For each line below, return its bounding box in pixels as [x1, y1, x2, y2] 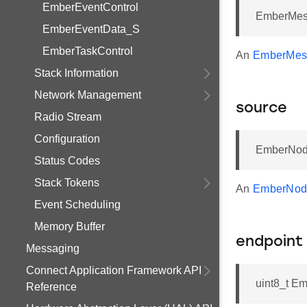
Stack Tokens [34, 177, 99, 188]
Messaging [26, 243, 79, 254]
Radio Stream [34, 111, 101, 123]
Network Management [34, 89, 141, 101]
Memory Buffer [34, 221, 105, 232]
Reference [26, 281, 77, 293]
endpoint [236, 235, 303, 249]
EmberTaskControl [42, 45, 133, 57]
